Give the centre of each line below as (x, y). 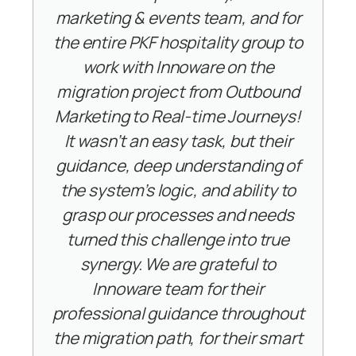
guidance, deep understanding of (178, 165)
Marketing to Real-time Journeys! (178, 116)
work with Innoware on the (178, 66)
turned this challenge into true (178, 239)
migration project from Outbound (178, 91)
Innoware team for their (178, 288)
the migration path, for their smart (178, 337)
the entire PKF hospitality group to (178, 42)
